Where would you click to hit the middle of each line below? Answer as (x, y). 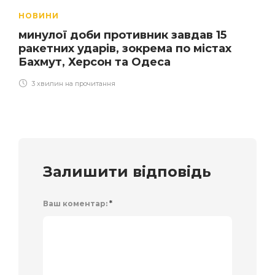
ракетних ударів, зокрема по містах (125, 49)
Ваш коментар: (76, 204)
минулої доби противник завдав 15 (122, 35)
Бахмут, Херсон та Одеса (95, 62)
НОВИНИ (39, 16)
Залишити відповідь (127, 172)
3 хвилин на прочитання (72, 84)
